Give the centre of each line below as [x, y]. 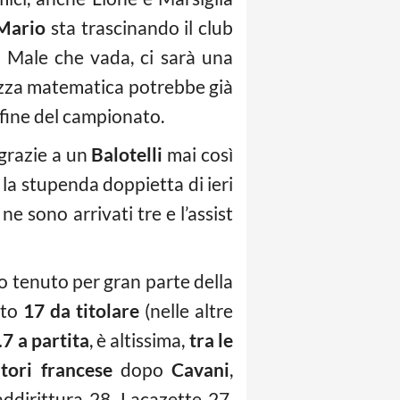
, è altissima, [139, 340]
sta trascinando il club [140, 28]
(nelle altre [187, 311]
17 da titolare [82, 311]
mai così [198, 154]
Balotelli [127, 154]
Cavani [201, 370]
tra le [211, 340]
